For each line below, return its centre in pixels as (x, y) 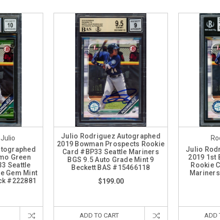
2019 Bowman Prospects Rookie (111, 144)
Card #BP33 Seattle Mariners (111, 152)
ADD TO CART (99, 215)
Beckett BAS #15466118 (111, 167)
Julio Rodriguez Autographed (111, 136)
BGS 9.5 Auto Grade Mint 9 (111, 160)
